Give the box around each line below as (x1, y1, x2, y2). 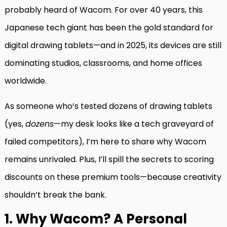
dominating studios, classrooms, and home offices (5, 57, 202, 69)
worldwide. (5, 75, 47, 87)
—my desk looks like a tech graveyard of (54, 118, 214, 130)
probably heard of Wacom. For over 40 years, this (5, 4, 203, 16)
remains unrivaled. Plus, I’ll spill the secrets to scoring (5, 154, 214, 166)
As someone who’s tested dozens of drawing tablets (5, 100, 212, 112)
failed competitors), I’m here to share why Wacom (5, 136, 206, 148)
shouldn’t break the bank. (5, 189, 106, 201)
